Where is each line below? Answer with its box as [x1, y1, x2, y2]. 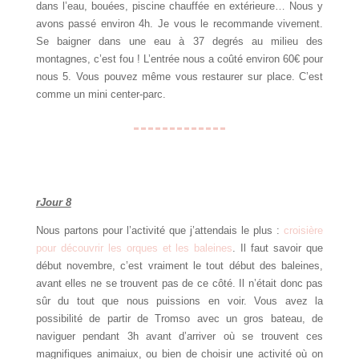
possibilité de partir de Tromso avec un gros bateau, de [35, 313, 324, 325]
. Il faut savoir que [232, 242, 324, 255]
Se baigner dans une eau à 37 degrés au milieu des [35, 35, 324, 48]
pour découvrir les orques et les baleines [35, 242, 233, 255]
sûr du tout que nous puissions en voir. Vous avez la [35, 295, 324, 308]
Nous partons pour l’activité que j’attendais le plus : [35, 224, 284, 237]
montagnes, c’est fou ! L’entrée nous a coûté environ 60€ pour [35, 53, 324, 66]
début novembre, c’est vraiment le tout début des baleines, [35, 260, 324, 272]
